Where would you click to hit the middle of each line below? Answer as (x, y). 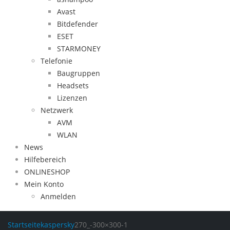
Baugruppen (79, 73)
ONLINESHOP (47, 172)
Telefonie (56, 61)
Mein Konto (44, 184)
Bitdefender (78, 24)
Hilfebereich (45, 159)
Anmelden (58, 196)
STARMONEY (79, 49)
